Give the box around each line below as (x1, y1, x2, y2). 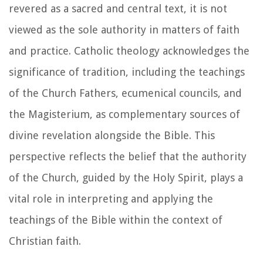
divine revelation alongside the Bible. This (9, 129, 215, 141)
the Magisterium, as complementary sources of (9, 107, 240, 120)
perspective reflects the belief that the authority (9, 150, 247, 163)
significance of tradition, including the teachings (9, 65, 245, 78)
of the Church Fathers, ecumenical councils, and (9, 86, 242, 99)
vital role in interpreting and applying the (9, 192, 213, 205)
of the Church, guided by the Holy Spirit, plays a (9, 171, 243, 184)
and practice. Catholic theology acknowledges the (9, 44, 249, 57)
